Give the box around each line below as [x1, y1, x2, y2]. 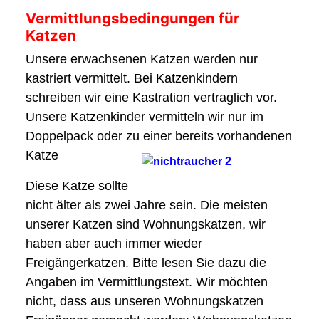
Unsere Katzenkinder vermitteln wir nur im [26, 110, 263, 124]
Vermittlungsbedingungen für [26, 9, 239, 27]
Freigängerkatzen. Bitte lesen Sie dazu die [26, 256, 266, 270]
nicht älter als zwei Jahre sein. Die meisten [26, 198, 268, 212]
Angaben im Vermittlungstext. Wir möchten [26, 275, 268, 289]
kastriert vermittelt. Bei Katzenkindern [26, 71, 238, 85]
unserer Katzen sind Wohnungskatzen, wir [26, 217, 266, 231]
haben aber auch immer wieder [26, 236, 202, 251]
